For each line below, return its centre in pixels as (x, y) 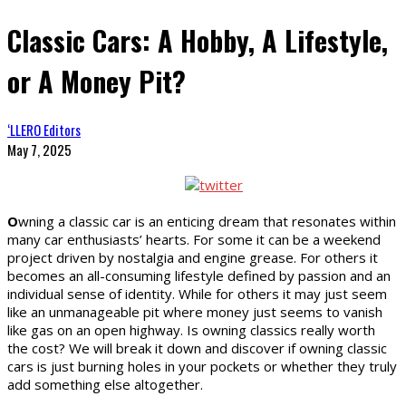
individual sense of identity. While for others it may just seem (197, 293)
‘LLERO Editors (44, 129)
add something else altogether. (105, 384)
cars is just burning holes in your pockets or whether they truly (202, 366)
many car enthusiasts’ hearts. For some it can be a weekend (194, 239)
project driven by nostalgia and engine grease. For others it (193, 257)
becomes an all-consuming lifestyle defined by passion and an (199, 275)
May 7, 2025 (39, 149)
